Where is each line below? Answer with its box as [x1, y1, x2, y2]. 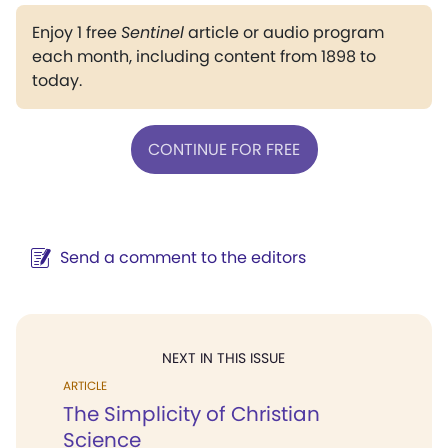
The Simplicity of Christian [63, 400, 320, 428]
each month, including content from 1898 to [32, 45, 376, 68]
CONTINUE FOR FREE [148, 137, 300, 161]
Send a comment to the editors [60, 246, 306, 269]
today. [32, 69, 82, 92]
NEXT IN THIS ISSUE [162, 348, 285, 368]
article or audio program [184, 21, 384, 44]
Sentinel [121, 21, 184, 44]
